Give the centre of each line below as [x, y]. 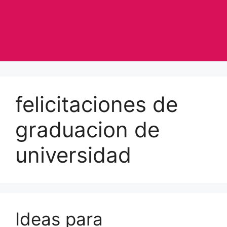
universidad [73, 155]
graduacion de [87, 130]
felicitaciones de [97, 104]
